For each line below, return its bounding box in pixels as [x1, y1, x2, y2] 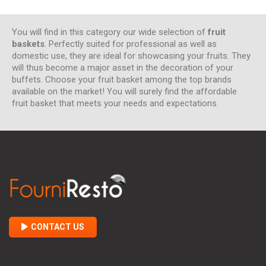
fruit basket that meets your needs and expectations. [12, 98, 218, 109]
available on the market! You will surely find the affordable [12, 86, 237, 97]
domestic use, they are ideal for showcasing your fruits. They [12, 50, 251, 62]
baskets [12, 39, 45, 50]
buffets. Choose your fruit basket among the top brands [12, 74, 232, 85]
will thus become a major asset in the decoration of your [12, 62, 233, 74]
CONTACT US [31, 221, 84, 232]
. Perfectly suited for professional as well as [45, 39, 217, 50]
